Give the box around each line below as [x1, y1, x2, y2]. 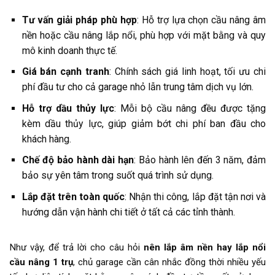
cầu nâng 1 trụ [9, 257, 73, 268]
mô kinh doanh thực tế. [21, 44, 117, 56]
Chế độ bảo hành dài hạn [21, 154, 134, 166]
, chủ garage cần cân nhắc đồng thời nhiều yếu [73, 257, 266, 268]
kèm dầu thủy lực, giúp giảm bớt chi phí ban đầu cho [21, 117, 266, 130]
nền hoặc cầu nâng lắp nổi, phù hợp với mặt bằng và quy [21, 29, 266, 41]
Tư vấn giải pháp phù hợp [21, 14, 137, 26]
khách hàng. [21, 133, 71, 145]
